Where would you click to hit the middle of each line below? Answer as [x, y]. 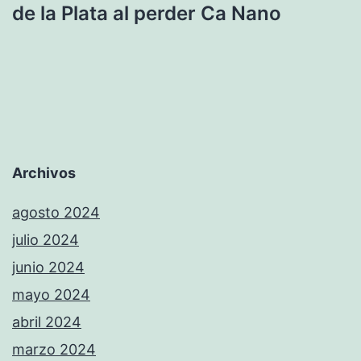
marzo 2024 [54, 349]
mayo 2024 [51, 294]
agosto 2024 [56, 212]
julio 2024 [46, 239]
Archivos [44, 172]
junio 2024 [48, 267]
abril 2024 [47, 322]
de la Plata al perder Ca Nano [149, 13]
